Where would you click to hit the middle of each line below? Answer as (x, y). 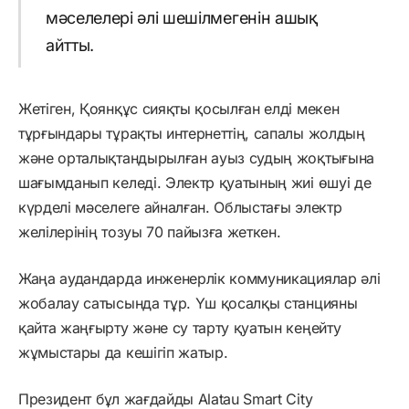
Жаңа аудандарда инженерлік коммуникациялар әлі (199, 279)
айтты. (69, 46)
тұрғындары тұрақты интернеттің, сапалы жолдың (192, 134)
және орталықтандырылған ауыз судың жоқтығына (196, 158)
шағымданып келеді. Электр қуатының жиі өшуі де (195, 183)
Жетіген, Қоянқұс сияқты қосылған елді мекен (179, 109)
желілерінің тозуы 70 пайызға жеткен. (150, 232)
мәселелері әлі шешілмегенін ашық (181, 18)
